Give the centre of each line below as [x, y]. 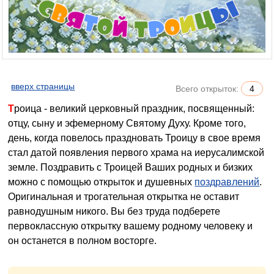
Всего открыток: [208, 89]
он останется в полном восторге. [83, 241]
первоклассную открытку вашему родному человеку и [131, 226]
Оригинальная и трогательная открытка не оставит [124, 197]
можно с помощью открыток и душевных [102, 182]
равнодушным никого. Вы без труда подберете [114, 212]
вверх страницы [43, 87]
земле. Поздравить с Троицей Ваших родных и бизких [131, 168]
